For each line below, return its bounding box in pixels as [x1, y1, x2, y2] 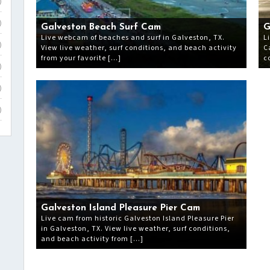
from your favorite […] [41, 53, 121, 64]
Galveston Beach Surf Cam [41, 23, 161, 33]
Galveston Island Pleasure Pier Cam [41, 204, 200, 213]
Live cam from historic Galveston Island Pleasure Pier [41, 213, 234, 224]
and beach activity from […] [41, 234, 143, 245]
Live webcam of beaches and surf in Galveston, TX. [41, 33, 225, 43]
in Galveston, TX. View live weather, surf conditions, [41, 224, 230, 234]
